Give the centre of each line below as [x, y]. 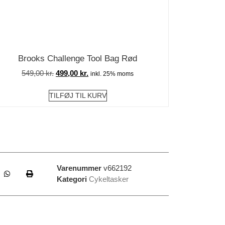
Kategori [72, 179]
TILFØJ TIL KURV [78, 95]
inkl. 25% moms [112, 74]
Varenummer [80, 168]
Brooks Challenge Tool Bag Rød [78, 58]
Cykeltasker [109, 179]
